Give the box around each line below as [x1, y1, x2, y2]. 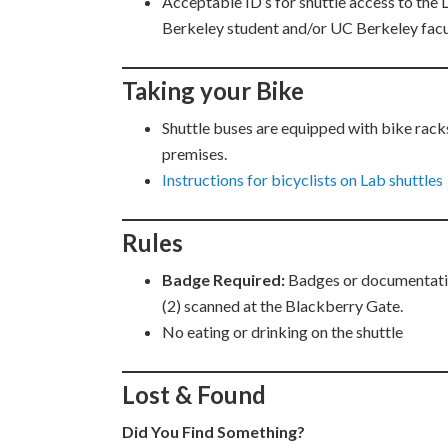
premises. [162, 144, 227, 163]
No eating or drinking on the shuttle [162, 322, 403, 341]
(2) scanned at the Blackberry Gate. [162, 296, 403, 315]
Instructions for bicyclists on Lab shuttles [162, 170, 443, 189]
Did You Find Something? [122, 422, 305, 441]
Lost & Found [122, 380, 266, 409]
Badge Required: [162, 270, 285, 289]
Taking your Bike [122, 76, 309, 105]
